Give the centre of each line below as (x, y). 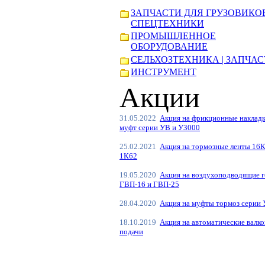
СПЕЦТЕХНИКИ (167, 23)
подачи (131, 231)
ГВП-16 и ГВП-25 (149, 184)
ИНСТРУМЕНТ (164, 72)
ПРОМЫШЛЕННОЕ (173, 36)
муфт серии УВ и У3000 (160, 127)
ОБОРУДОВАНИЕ (169, 47)
